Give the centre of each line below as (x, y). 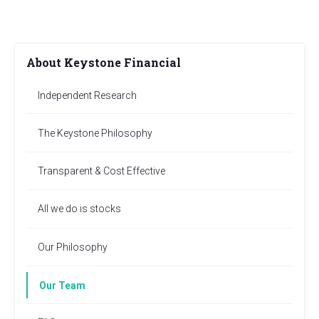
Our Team (62, 285)
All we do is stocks (79, 209)
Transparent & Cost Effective (101, 171)
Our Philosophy (73, 247)
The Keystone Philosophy (95, 133)
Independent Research (87, 95)
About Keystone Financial (104, 63)
